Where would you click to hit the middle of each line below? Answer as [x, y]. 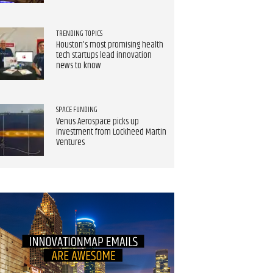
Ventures [70, 143]
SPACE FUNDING [76, 110]
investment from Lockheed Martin [111, 132]
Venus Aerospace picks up [97, 122]
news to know [78, 66]
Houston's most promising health [109, 45]
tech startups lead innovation [104, 56]
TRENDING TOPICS [79, 33]
